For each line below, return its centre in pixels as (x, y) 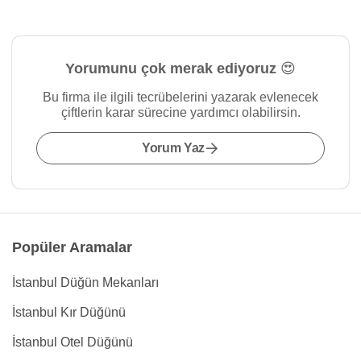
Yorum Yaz (173, 148)
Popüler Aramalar (72, 247)
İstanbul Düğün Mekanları (85, 282)
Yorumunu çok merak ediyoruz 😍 (180, 68)
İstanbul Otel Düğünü (73, 342)
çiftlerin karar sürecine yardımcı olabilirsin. (180, 112)
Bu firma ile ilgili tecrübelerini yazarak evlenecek (180, 97)
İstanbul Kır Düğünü (69, 312)
